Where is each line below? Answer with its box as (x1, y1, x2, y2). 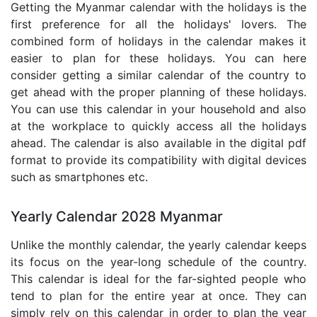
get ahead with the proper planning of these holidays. (11, 84, 306, 99)
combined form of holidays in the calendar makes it (11, 33, 306, 48)
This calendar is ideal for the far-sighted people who (11, 271, 306, 286)
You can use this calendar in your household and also (11, 101, 306, 116)
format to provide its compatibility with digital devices (11, 152, 306, 167)
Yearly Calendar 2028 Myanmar (11, 207, 223, 225)
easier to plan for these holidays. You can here (11, 50, 306, 65)
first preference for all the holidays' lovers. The (11, 16, 306, 31)
